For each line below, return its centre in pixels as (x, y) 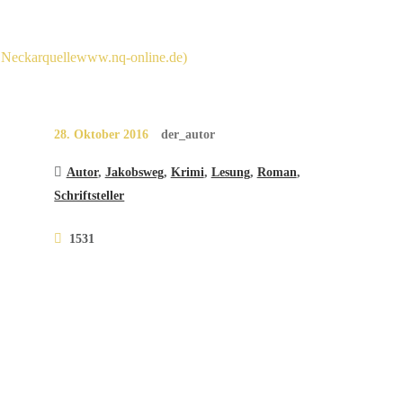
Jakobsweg (134, 171)
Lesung (230, 171)
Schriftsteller (90, 195)
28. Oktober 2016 (102, 134)
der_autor (188, 134)
